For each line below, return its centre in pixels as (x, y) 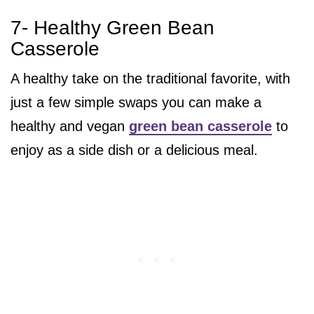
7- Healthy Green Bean (112, 28)
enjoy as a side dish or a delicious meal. (134, 150)
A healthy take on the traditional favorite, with (150, 79)
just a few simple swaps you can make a (136, 103)
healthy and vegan (70, 127)
